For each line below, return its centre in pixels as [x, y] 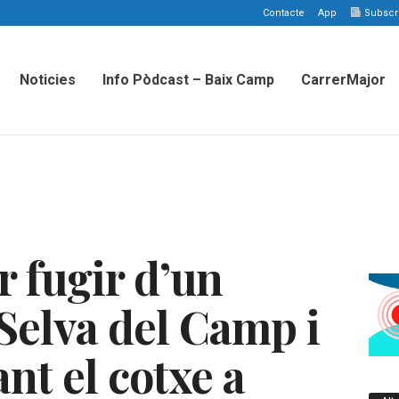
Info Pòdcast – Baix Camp [188, 80]
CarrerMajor [343, 80]
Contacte [283, 13]
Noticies [47, 80]
